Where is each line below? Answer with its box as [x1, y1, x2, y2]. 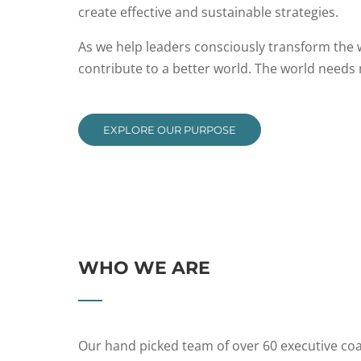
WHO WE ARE [78, 257, 210, 279]
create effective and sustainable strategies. [78, 3, 338, 21]
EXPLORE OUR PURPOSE [103, 123, 236, 136]
